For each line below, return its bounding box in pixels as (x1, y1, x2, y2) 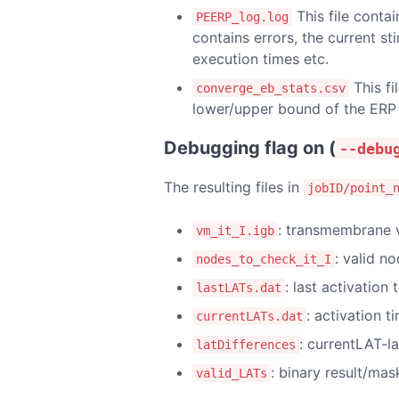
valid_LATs (196, 365, 267, 380)
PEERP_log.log (196, 9, 289, 24)
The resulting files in (164, 177, 304, 196)
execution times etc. (192, 49, 329, 68)
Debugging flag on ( (164, 136, 336, 159)
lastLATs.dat (196, 280, 281, 295)
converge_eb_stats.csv (196, 80, 346, 95)
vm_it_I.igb (196, 223, 274, 238)
